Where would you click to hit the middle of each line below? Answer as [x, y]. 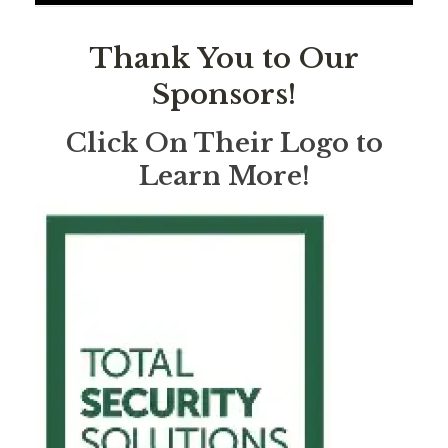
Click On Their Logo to [224, 142]
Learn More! [224, 175]
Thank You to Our [224, 58]
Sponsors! [224, 94]
